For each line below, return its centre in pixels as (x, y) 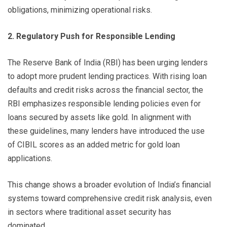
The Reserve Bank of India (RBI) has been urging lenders (108, 63)
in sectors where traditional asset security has (89, 212)
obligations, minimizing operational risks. (80, 10)
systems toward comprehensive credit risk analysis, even (110, 199)
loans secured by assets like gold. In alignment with (99, 118)
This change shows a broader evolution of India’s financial (109, 185)
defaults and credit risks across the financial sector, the (105, 90)
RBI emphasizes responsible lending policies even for (104, 104)
